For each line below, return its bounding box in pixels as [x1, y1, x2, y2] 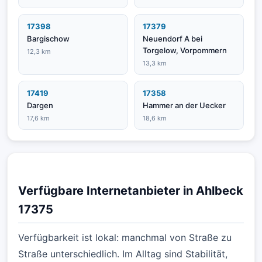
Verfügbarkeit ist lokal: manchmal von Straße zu [18, 232, 232, 243]
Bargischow [27, 34, 70, 43]
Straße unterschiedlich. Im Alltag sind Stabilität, [18, 248, 227, 260]
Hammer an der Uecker [143, 101, 226, 110]
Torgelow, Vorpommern [143, 46, 227, 55]
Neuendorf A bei [143, 34, 202, 43]
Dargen [27, 101, 53, 110]
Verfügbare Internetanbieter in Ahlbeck [18, 184, 243, 198]
